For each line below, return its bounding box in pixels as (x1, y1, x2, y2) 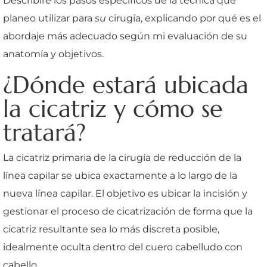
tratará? (3, 117, 86, 147)
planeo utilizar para (3, 12, 95, 24)
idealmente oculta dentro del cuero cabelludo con (3, 241, 243, 253)
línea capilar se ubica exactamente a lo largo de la (3, 169, 237, 181)
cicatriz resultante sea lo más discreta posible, (3, 223, 219, 235)
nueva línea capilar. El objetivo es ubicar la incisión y (3, 187, 247, 199)
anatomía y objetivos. (3, 48, 104, 60)
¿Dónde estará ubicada (3, 69, 249, 100)
